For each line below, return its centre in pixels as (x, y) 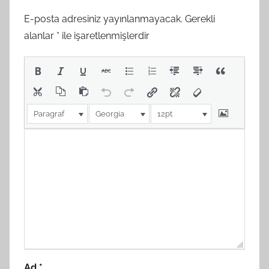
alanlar (40, 36)
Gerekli (200, 19)
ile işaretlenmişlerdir (104, 36)
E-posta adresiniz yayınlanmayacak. (103, 19)
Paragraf (49, 114)
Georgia (110, 114)
